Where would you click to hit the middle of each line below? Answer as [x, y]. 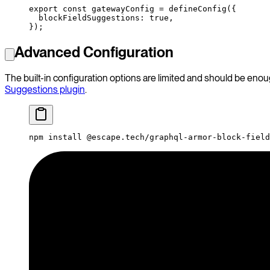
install [63, 137]
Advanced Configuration [94, 52]
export [43, 8]
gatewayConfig [121, 8]
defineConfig [195, 8]
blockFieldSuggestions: [89, 17]
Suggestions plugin [45, 90]
